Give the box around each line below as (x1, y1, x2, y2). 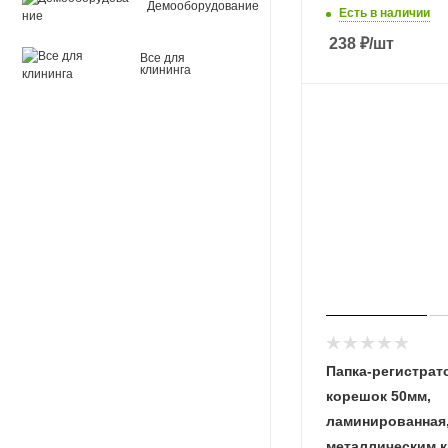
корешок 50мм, (326, 387, 431, 404)
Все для (140, 51, 185, 65)
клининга (140, 63, 191, 77)
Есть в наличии (339, 5, 430, 20)
